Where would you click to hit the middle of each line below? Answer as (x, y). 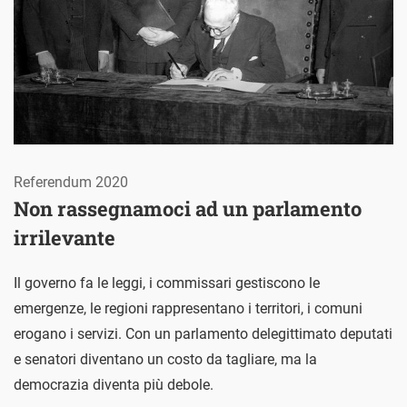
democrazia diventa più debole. (114, 384)
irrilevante (65, 237)
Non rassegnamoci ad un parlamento (188, 208)
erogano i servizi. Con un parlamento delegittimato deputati (203, 333)
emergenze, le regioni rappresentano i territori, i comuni (188, 308)
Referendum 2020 (71, 182)
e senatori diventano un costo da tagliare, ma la (165, 359)
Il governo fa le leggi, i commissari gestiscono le (167, 283)
